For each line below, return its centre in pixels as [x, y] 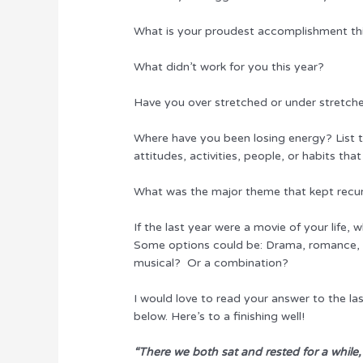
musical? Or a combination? [211, 263]
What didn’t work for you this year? [229, 66]
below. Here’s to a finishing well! [220, 316]
